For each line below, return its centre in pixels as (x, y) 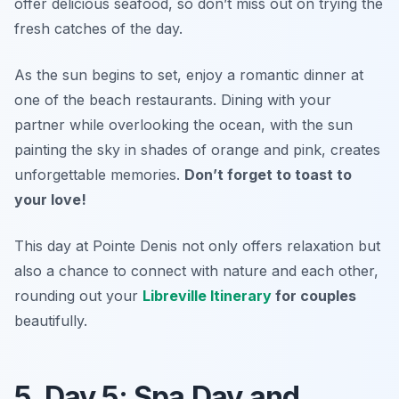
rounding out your (78, 295)
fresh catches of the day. (98, 28)
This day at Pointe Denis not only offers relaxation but (197, 245)
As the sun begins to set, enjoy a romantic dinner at (189, 74)
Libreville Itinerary (207, 295)
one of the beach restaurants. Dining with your (173, 99)
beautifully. (51, 320)
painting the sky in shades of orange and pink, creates (197, 149)
